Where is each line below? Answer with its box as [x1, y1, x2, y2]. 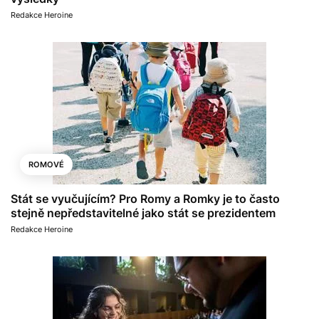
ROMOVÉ [28, 159, 64, 169]
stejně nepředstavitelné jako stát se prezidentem [11, 205, 276, 220]
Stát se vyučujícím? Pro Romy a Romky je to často [11, 191, 280, 206]
